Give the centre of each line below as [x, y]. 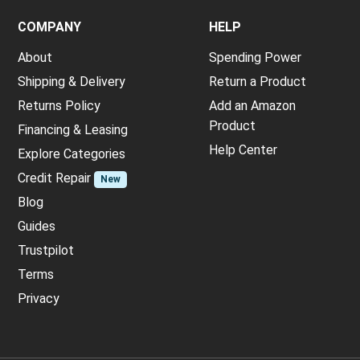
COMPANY [50, 27]
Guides [37, 227]
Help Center [243, 150]
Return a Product [257, 82]
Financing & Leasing [73, 130]
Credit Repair [55, 178]
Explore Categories [72, 154]
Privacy [39, 299]
